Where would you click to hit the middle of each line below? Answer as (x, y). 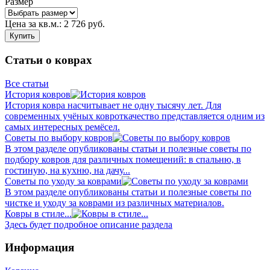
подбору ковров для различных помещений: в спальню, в (123, 159)
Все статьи (27, 83)
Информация (39, 248)
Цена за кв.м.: (33, 24)
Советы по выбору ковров (59, 137)
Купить (22, 36)
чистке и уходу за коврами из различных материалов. (115, 202)
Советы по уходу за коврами (63, 181)
